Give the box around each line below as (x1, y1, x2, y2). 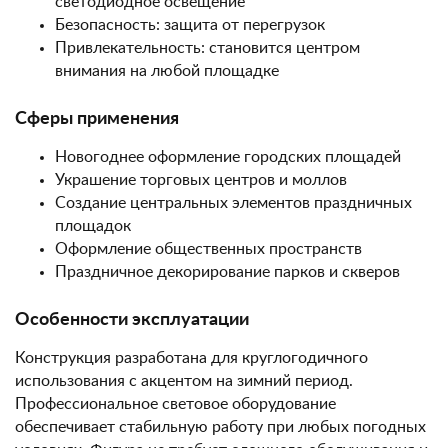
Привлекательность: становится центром (55, 40, 360, 56)
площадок (55, 218, 131, 234)
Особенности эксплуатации (15, 311, 249, 329)
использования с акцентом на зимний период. (15, 373, 353, 389)
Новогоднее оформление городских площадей (55, 149, 401, 165)
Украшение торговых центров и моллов (55, 172, 347, 188)
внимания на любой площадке (55, 63, 279, 79)
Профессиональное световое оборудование (15, 396, 336, 412)
